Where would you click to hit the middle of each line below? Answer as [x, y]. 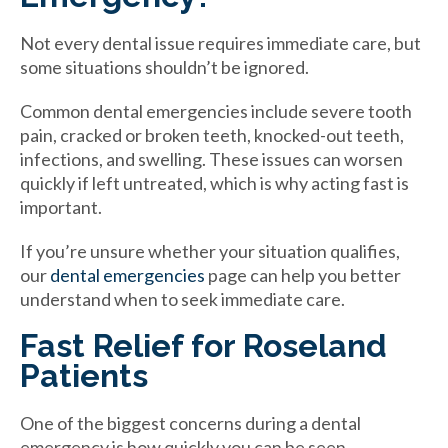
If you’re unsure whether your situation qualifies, [210, 250]
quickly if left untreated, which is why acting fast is [214, 182]
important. [61, 206]
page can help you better [303, 274]
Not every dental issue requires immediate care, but [220, 42]
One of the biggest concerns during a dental [190, 422]
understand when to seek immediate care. [182, 298]
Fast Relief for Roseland [203, 345]
